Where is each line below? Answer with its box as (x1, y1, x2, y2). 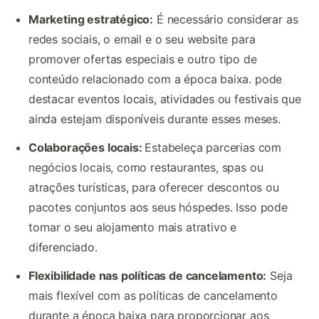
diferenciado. (28, 240, 98, 255)
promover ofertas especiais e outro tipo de (28, 52, 257, 67)
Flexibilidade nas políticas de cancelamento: (28, 268, 267, 283)
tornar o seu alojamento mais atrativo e (28, 220, 237, 235)
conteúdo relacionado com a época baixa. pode (28, 72, 283, 87)
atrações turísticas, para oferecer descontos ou (28, 180, 279, 195)
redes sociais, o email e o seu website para (28, 32, 256, 47)
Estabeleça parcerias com (145, 140, 282, 155)
